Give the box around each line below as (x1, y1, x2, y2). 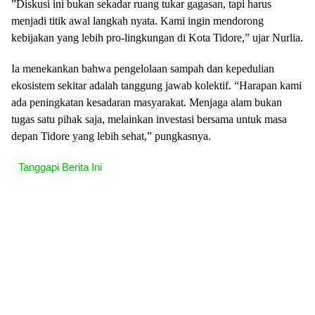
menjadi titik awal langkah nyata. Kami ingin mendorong (11, 15, 264, 27)
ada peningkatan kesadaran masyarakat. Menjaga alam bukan (11, 96, 282, 108)
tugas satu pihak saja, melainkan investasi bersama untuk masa (11, 113, 287, 125)
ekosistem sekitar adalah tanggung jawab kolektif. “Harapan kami (11, 79, 302, 91)
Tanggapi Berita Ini (18, 161, 102, 173)
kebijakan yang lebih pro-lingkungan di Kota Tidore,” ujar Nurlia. (11, 32, 303, 44)
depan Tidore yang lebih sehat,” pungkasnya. (11, 130, 211, 142)
